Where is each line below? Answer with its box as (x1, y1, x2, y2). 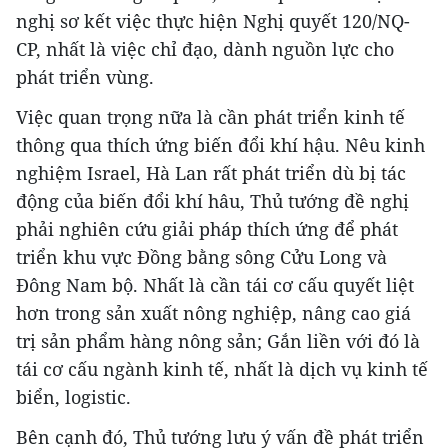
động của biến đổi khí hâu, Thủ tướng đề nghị (16, 189, 409, 214)
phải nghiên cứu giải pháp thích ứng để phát (16, 217, 398, 242)
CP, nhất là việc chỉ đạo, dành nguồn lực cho (16, 37, 394, 62)
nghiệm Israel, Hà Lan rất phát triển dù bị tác (16, 161, 406, 186)
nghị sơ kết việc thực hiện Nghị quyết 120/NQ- (16, 9, 410, 34)
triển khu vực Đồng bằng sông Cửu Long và (16, 245, 387, 270)
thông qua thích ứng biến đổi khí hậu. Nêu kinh (16, 133, 425, 158)
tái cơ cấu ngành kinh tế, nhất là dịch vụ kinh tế (16, 357, 428, 382)
